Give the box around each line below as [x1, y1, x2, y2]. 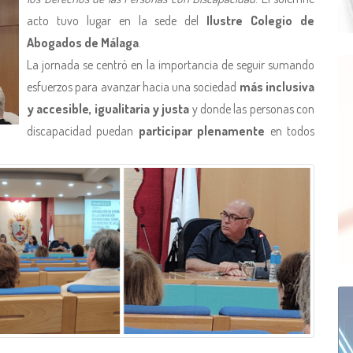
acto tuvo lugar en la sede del [27, 13, 207, 29]
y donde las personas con [191, 101, 315, 117]
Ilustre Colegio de [206, 13, 315, 29]
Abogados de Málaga [27, 35, 139, 51]
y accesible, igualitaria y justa [27, 101, 192, 117]
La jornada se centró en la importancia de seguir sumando [27, 57, 314, 73]
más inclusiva [239, 79, 315, 95]
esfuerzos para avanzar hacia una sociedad [27, 79, 240, 95]
